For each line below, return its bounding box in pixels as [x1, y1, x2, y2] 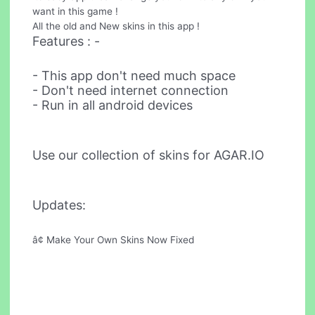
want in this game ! [32, 5, 119, 17]
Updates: [32, 197, 86, 212]
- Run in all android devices [32, 98, 193, 113]
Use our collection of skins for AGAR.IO [32, 148, 265, 163]
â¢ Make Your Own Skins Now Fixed [32, 233, 195, 245]
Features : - [32, 33, 101, 49]
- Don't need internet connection [32, 83, 229, 98]
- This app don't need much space [32, 68, 236, 84]
